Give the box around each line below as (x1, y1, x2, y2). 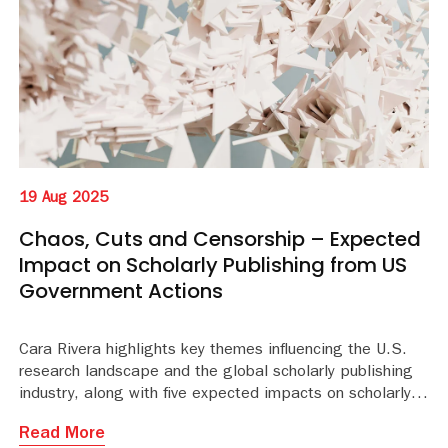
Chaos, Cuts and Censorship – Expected (19, 224, 421, 253)
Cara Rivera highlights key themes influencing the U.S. (19, 342, 407, 359)
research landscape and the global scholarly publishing (19, 364, 413, 381)
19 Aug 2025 (19, 191, 108, 207)
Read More (19, 425, 105, 444)
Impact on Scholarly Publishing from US (19, 250, 407, 279)
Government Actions (19, 276, 223, 305)
